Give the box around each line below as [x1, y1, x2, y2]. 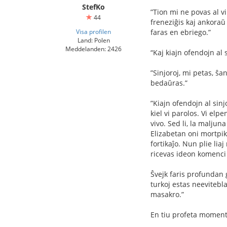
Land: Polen [77, 36, 110, 44]
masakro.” [150, 190, 184, 199]
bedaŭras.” [150, 78, 187, 88]
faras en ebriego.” [150, 27, 211, 37]
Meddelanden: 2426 [65, 45, 122, 53]
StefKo [82, 2, 105, 12]
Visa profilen [76, 27, 111, 35]
